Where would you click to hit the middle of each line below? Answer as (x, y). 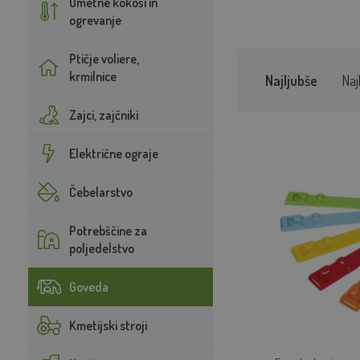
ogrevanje (95, 20)
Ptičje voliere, (104, 58)
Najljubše (291, 80)
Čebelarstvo (100, 192)
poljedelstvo (101, 248)
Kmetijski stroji (108, 325)
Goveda (88, 286)
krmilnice (92, 76)
